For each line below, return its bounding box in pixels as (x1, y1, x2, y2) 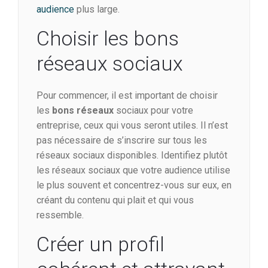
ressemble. (36, 209, 84, 221)
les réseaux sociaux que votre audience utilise (36, 165, 230, 176)
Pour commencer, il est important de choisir (36, 90, 218, 102)
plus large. (74, 4, 120, 16)
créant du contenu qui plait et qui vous (36, 194, 194, 206)
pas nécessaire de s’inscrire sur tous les (36, 135, 207, 147)
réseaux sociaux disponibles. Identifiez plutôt (36, 150, 227, 162)
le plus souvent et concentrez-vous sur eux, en (36, 179, 232, 191)
